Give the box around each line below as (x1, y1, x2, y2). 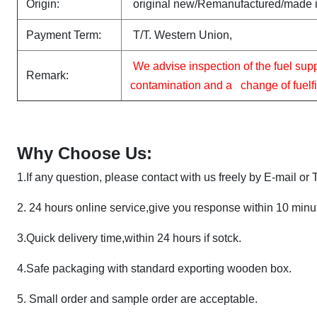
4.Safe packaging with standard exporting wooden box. (17, 263, 292, 275)
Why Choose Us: (17, 144, 152, 163)
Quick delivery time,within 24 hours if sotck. (26, 232, 241, 244)
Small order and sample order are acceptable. (29, 293, 258, 305)
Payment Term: (26, 29, 101, 41)
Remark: (26, 69, 69, 81)
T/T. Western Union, (133, 29, 232, 41)
